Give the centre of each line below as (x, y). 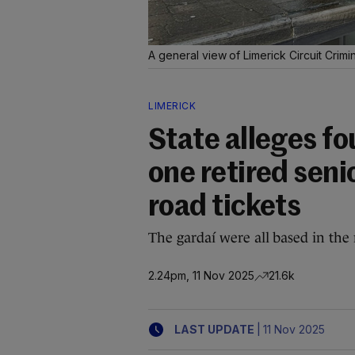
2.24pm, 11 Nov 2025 (201, 275)
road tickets (225, 208)
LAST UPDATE (214, 329)
